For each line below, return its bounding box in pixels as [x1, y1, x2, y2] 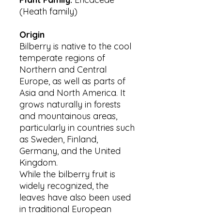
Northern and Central [19, 64, 107, 76]
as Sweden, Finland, [19, 134, 98, 145]
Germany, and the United [19, 145, 121, 157]
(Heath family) [19, 6, 77, 17]
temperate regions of [19, 52, 105, 64]
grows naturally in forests [19, 99, 121, 110]
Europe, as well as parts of [19, 76, 125, 87]
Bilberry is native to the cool [19, 41, 131, 52]
